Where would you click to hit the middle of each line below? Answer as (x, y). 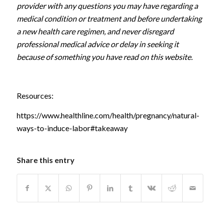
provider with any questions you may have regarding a (107, 6)
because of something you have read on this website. (104, 57)
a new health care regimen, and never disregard (95, 31)
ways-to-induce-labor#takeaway (73, 128)
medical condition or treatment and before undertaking (109, 18)
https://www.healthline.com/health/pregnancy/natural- (108, 115)
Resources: (35, 96)
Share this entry (45, 160)
